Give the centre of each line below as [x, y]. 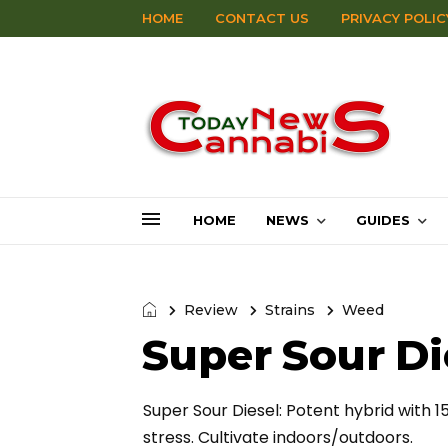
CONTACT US [262, 18]
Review [211, 310]
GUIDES [383, 220]
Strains [290, 310]
